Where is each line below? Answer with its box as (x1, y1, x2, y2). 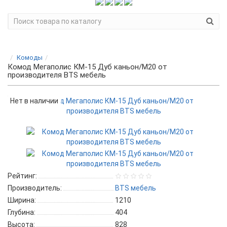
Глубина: (8, 208, 35, 216)
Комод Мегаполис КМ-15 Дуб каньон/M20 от (8, 62, 167, 71)
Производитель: (8, 183, 62, 192)
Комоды (17, 53, 43, 61)
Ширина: (8, 196, 36, 204)
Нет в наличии (10, 96, 58, 105)
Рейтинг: (8, 171, 37, 180)
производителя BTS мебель (8, 70, 106, 80)
